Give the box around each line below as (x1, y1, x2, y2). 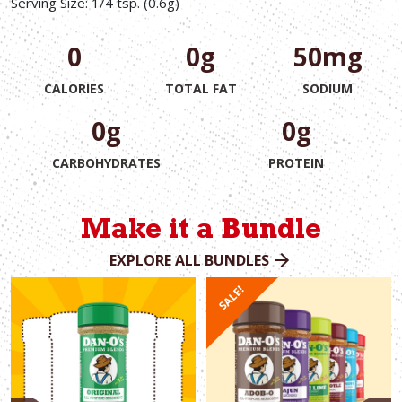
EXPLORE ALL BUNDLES (109, 249, 269, 270)
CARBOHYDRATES (51, 153, 161, 171)
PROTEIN (268, 153, 324, 171)
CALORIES (44, 79, 105, 97)
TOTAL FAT (164, 79, 237, 97)
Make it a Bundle (81, 217, 321, 247)
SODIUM (302, 79, 354, 97)
